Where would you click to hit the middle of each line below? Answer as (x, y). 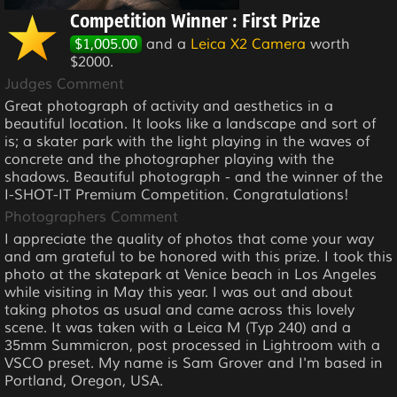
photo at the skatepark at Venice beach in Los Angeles (191, 274)
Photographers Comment (91, 217)
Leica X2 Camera (250, 44)
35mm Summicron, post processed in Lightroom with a (192, 345)
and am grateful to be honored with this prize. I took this (198, 257)
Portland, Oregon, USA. (84, 381)
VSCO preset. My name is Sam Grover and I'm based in (194, 363)
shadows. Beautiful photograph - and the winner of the (194, 177)
